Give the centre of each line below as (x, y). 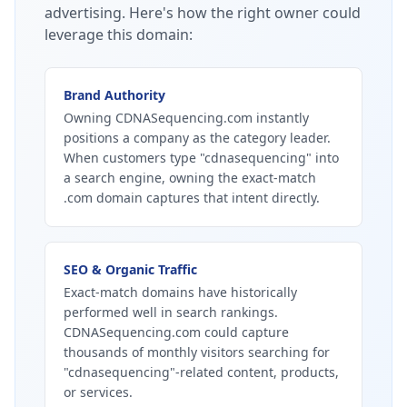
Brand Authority (114, 95)
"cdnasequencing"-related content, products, (201, 372)
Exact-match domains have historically (180, 292)
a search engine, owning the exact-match (190, 178)
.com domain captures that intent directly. (192, 198)
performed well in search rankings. (171, 312)
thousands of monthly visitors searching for (197, 352)
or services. (98, 392)
